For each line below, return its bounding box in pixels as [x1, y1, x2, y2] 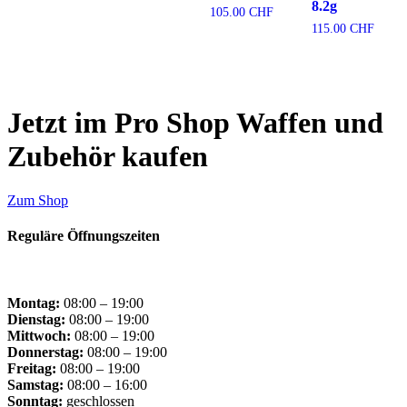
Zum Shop [7, 192, 68, 208]
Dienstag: [7, 311, 65, 327]
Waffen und [236, 105, 383, 139]
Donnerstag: [7, 343, 84, 360]
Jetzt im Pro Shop [7, 105, 236, 139]
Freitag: [7, 360, 56, 376]
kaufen [114, 139, 208, 173]
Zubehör [7, 139, 114, 173]
